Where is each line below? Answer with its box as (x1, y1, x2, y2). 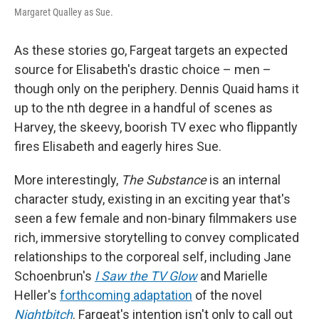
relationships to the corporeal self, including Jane (14, 249, 291, 264)
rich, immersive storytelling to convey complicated (14, 229, 299, 245)
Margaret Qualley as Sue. (14, 6, 113, 18)
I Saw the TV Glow (95, 268, 197, 283)
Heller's (14, 287, 60, 303)
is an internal (209, 172, 281, 187)
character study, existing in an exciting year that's (14, 191, 291, 206)
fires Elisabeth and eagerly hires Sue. (14, 138, 221, 154)
